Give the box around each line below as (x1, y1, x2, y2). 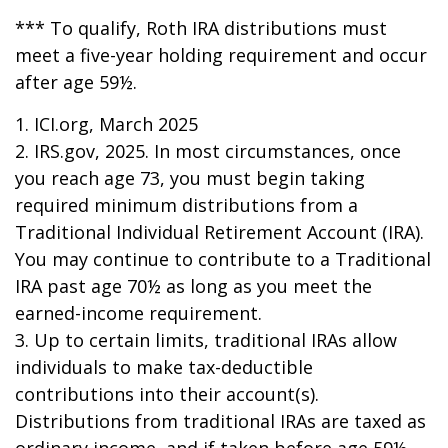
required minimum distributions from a (15, 193, 358, 217)
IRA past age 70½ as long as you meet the (15, 274, 372, 298)
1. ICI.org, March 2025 (15, 112, 198, 136)
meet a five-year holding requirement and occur (15, 43, 427, 67)
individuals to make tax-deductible (15, 355, 313, 379)
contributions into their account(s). (15, 382, 319, 406)
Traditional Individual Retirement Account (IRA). (15, 220, 424, 244)
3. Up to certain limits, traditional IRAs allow (15, 328, 397, 352)
